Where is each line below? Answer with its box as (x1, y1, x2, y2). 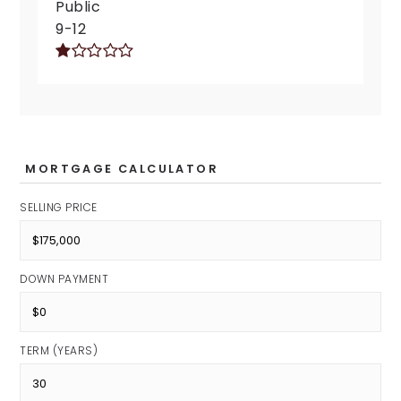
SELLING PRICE (20, 200, 98, 215)
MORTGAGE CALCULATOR (25, 161, 218, 176)
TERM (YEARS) (20, 343, 98, 358)
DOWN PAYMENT (20, 271, 109, 286)
